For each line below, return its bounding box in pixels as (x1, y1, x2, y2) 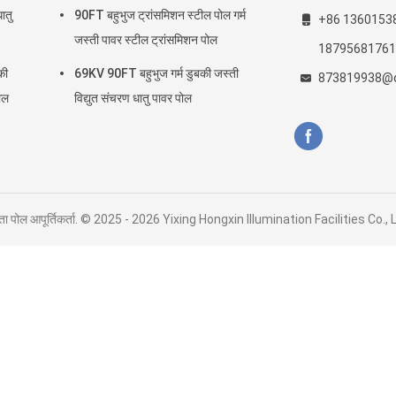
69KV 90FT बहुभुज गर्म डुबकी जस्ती (74, 66, 239, 80)
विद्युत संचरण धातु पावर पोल (74, 91, 192, 105)
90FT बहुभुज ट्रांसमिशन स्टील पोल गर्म (74, 8, 246, 22)
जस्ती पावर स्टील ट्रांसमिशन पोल (74, 33, 217, 47)
